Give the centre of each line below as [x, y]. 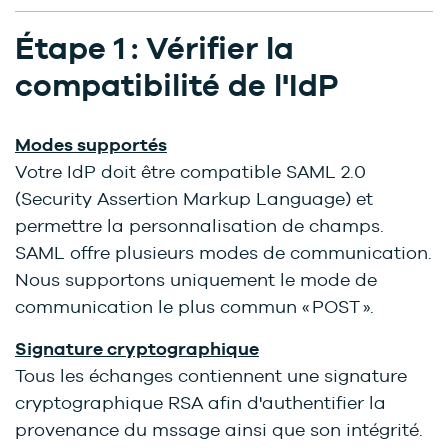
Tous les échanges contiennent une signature [211, 376]
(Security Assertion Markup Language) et [194, 199]
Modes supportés [91, 145]
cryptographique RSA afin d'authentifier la [200, 403]
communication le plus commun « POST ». [202, 307]
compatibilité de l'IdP [177, 85]
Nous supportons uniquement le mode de [196, 280]
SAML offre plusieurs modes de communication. [223, 253]
